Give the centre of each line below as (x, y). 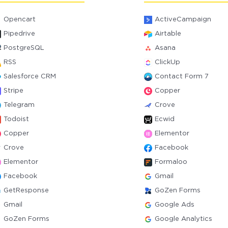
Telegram (19, 105)
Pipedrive (20, 34)
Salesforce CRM (30, 77)
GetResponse (26, 191)
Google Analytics (183, 219)
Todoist (17, 119)
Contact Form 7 (181, 77)
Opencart (20, 20)
